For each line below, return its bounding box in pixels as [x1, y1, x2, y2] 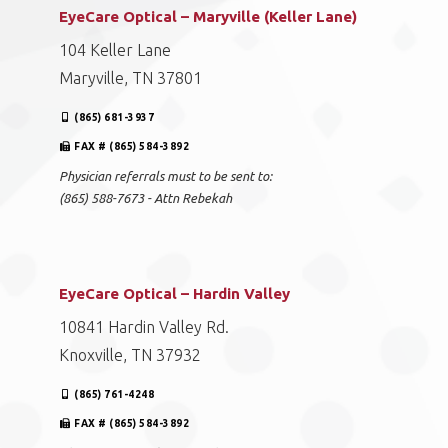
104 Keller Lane [59, 41, 171, 59]
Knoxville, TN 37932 [59, 346, 201, 364]
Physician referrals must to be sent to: [59, 169, 272, 183]
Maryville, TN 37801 [59, 69, 202, 87]
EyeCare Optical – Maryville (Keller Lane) [59, 8, 357, 25]
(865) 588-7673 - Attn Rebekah [59, 191, 232, 205]
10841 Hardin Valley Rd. [59, 318, 229, 336]
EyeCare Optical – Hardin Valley [59, 285, 290, 302]
